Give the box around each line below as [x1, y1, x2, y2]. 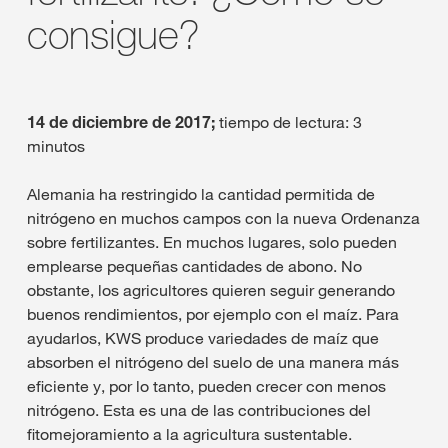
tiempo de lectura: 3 [219, 112, 362, 132]
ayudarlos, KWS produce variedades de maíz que [27, 328, 379, 348]
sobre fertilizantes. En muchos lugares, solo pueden [27, 232, 397, 252]
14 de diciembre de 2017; [27, 112, 219, 132]
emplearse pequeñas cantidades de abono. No [27, 256, 362, 276]
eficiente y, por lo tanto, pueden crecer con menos [27, 376, 386, 396]
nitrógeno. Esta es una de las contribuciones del [27, 400, 371, 420]
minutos [27, 136, 85, 156]
